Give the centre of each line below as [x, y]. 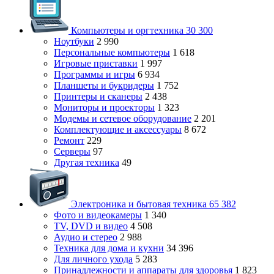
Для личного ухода [93, 259]
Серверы [72, 151]
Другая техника [87, 162]
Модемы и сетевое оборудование [123, 118]
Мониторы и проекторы [104, 107]
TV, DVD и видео [91, 226]
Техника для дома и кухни [109, 248]
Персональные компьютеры [112, 52]
